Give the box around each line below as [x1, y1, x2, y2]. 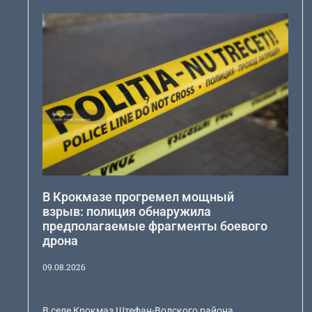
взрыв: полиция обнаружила [42, 203, 212, 219]
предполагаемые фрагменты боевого [42, 218, 268, 233]
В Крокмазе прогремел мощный [42, 189, 235, 204]
